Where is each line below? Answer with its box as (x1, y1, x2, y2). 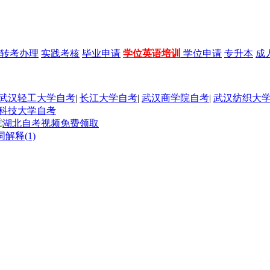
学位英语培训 (123, 48, 181, 58)
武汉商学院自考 (142, 92, 209, 103)
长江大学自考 (80, 92, 137, 103)
